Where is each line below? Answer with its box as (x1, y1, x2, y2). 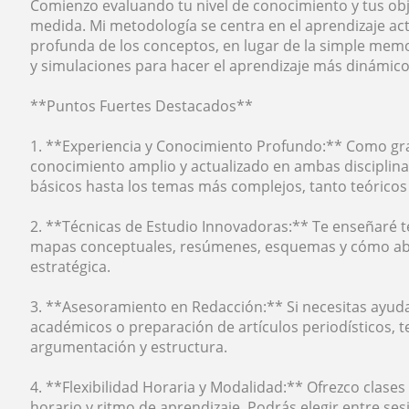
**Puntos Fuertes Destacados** (30, 96, 254, 116)
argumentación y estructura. (30, 337, 228, 357)
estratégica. (30, 257, 111, 277)
